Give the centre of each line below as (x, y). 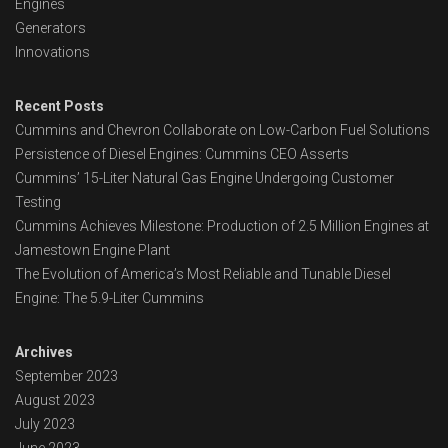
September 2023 (66, 376)
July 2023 (45, 424)
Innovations (52, 52)
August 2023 (55, 400)
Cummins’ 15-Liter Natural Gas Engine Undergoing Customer (204, 178)
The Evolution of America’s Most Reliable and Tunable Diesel (203, 274)
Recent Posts (59, 106)
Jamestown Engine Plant (92, 250)
